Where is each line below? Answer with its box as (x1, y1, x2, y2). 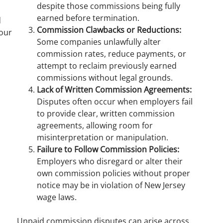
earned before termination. (37, 12, 139, 23)
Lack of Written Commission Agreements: (37, 84, 192, 95)
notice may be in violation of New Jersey (37, 180, 185, 191)
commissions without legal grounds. (37, 72, 173, 83)
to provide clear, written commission (37, 108, 175, 119)
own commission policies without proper (37, 168, 190, 179)
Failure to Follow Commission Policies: (37, 144, 179, 155)
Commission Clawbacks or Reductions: (37, 24, 181, 35)
